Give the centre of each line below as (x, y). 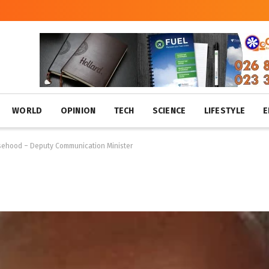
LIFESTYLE (225, 111)
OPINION (78, 111)
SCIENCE (169, 111)
